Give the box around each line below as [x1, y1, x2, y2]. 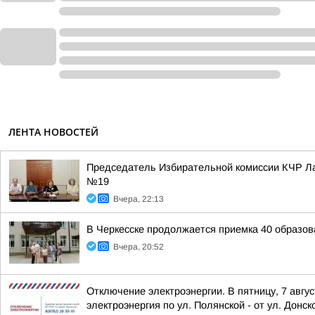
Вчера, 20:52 [113, 242, 164, 252]
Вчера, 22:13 [113, 194, 164, 204]
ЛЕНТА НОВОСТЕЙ [8, 125, 98, 139]
